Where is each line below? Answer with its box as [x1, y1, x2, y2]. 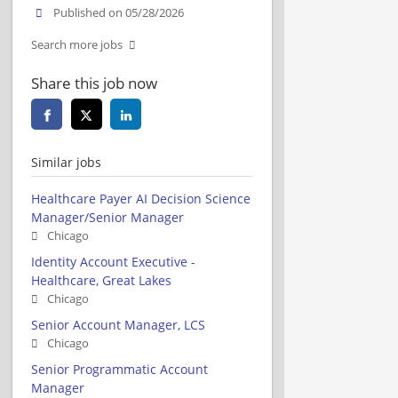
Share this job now [31, 72, 157, 93]
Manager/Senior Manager [31, 208, 184, 226]
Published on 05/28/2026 [53, 4, 185, 20]
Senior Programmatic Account [31, 360, 208, 378]
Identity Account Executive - [31, 252, 195, 270]
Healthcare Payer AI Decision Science [31, 189, 251, 207]
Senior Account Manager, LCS [31, 315, 205, 333]
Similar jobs [31, 153, 101, 171]
